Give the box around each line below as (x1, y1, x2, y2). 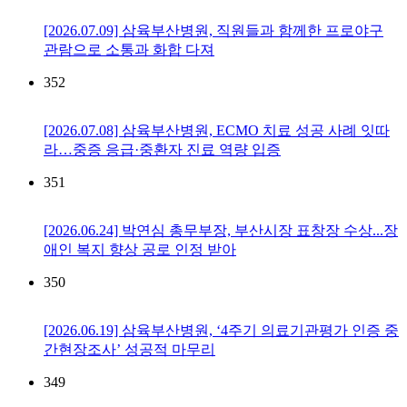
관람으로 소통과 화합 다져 (44, 42, 214, 58)
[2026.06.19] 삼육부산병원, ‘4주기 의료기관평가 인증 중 (44, 323, 399, 339)
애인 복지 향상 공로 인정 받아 (44, 242, 236, 258)
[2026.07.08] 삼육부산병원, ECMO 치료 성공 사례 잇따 (44, 123, 390, 139)
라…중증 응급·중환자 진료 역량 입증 (44, 142, 281, 158)
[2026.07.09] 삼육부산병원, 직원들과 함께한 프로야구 (44, 23, 383, 39)
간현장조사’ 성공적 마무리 (44, 342, 215, 358)
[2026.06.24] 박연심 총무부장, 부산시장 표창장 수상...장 (44, 223, 398, 239)
